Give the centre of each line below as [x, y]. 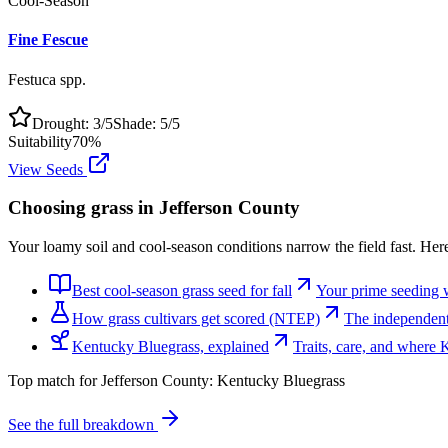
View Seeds [47, 169]
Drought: [62, 123]
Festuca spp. [47, 79]
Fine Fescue [48, 40]
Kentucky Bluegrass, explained [170, 346]
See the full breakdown [83, 424]
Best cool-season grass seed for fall [182, 290]
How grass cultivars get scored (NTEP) [196, 318]
